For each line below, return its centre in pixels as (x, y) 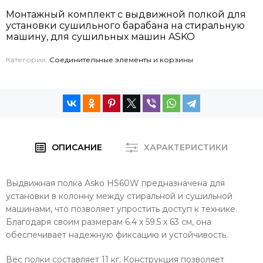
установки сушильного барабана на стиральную (125, 26)
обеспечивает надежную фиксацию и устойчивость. (117, 235)
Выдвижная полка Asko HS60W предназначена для (115, 183)
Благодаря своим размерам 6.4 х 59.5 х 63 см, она (109, 222)
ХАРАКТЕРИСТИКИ (186, 148)
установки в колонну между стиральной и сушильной (119, 196)
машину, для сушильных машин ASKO (100, 37)
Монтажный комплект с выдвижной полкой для (126, 15)
